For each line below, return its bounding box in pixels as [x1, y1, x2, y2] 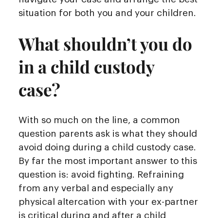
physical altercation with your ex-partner [18, 197, 198, 207]
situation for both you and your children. [18, 8, 196, 18]
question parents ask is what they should [18, 129, 197, 139]
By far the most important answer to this [18, 156, 197, 166]
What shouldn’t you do [18, 32, 192, 55]
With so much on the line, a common [18, 115, 180, 125]
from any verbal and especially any [18, 183, 173, 193]
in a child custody [18, 55, 154, 78]
